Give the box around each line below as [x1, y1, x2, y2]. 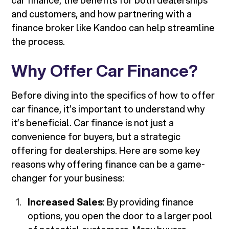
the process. [11, 35, 65, 49]
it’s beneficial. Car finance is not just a [11, 116, 174, 130]
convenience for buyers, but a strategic [11, 130, 181, 144]
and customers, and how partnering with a [11, 7, 192, 21]
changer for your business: [11, 171, 125, 185]
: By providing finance [103, 195, 194, 209]
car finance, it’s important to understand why [11, 102, 205, 116]
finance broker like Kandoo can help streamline [11, 21, 215, 35]
